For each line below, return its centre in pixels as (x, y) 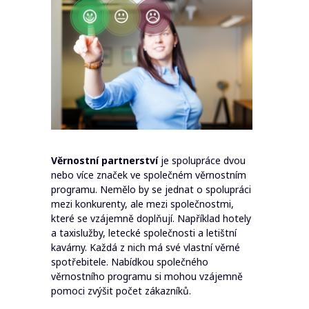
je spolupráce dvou (202, 160)
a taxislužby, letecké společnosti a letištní (144, 233)
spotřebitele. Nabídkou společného (130, 262)
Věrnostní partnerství (104, 160)
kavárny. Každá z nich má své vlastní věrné (146, 247)
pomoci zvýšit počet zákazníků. (121, 291)
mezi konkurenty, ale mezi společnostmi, (142, 204)
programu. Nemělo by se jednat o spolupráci (151, 189)
